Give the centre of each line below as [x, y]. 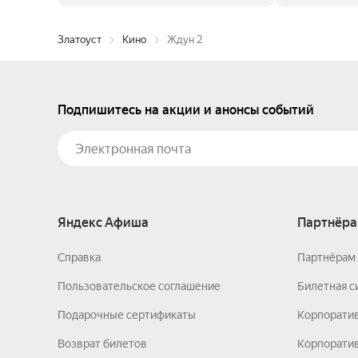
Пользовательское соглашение [139, 286]
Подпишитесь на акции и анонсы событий [186, 110]
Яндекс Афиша [103, 223]
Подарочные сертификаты [127, 315]
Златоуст [80, 40]
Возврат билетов [102, 344]
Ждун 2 [185, 40]
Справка [79, 257]
